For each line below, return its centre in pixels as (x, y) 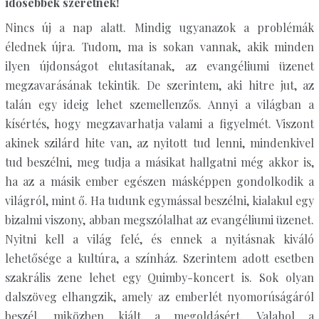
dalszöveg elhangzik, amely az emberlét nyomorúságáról (159, 297)
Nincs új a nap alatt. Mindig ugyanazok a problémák (159, 27)
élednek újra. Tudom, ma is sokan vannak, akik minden (159, 47)
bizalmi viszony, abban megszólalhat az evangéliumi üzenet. (159, 220)
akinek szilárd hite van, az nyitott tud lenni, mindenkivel (159, 143)
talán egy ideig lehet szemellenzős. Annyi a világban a (159, 104)
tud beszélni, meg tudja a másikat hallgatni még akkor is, (159, 162)
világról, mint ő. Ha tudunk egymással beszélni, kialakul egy (159, 200)
